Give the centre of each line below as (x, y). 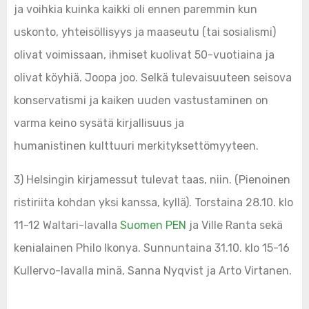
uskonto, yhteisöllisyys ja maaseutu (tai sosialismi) (145, 32)
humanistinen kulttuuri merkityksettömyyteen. (136, 146)
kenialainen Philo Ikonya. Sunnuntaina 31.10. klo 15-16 (152, 248)
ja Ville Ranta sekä (235, 226)
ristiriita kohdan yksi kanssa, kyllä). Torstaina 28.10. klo (153, 203)
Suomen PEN (153, 226)
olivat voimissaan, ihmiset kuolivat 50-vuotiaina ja (144, 55)
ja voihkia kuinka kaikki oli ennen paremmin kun (136, 10)
